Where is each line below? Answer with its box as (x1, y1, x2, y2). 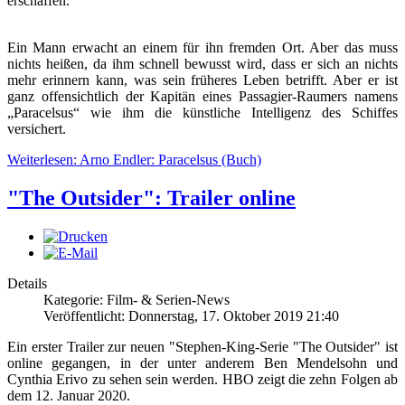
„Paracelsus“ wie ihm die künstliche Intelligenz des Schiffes (7, 105, 398, 121)
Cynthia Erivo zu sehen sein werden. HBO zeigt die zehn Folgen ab (7, 372, 398, 388)
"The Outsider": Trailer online (7, 186, 296, 211)
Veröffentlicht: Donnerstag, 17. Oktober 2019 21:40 (43, 308, 339, 325)
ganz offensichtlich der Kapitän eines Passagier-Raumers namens (7, 89, 398, 105)
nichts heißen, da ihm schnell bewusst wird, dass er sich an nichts (7, 56, 398, 72)
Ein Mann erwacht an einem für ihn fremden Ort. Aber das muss (7, 40, 398, 56)
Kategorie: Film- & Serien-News (43, 292, 230, 308)
